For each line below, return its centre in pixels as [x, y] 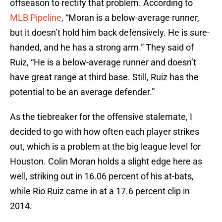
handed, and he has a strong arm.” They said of [102, 48]
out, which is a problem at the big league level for [105, 147]
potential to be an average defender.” [82, 92]
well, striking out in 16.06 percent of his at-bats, [102, 176]
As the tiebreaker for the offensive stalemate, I [101, 117]
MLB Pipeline [36, 18]
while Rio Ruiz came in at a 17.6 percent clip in [100, 191]
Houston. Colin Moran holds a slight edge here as [106, 162]
